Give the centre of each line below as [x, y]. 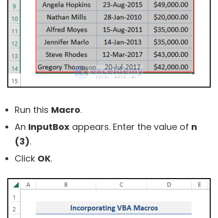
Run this [33, 109]
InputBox [49, 127]
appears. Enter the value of [130, 127]
